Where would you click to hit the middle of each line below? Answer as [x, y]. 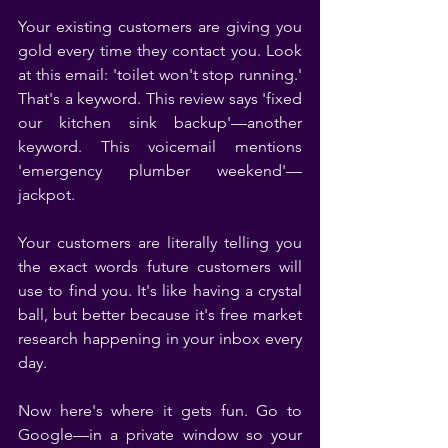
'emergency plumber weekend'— [160, 170]
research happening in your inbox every [160, 338]
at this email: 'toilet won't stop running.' [160, 74]
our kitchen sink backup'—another [160, 122]
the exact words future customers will [160, 266]
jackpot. [46, 194]
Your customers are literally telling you [160, 242]
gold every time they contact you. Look [160, 50]
